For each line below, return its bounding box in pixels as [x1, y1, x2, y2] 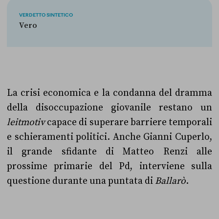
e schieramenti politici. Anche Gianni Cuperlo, [7, 131, 212, 143]
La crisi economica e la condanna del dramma [7, 87, 212, 99]
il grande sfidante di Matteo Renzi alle [7, 146, 212, 157]
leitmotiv [7, 116, 47, 128]
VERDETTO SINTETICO [19, 11, 73, 18]
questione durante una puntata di [7, 175, 153, 187]
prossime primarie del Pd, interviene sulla [7, 160, 212, 172]
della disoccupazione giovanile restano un [7, 102, 212, 113]
